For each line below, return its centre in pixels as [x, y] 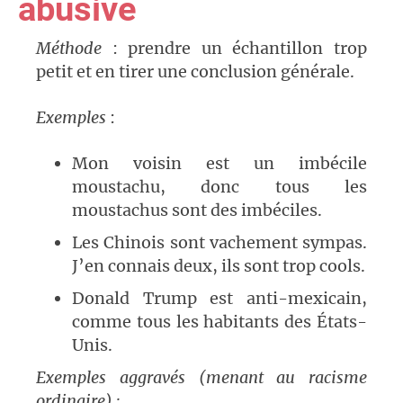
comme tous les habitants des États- [219, 322]
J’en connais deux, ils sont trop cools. [219, 266]
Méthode [74, 49]
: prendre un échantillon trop [240, 49]
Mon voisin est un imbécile [219, 164]
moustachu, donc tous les [219, 187]
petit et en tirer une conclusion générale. [195, 72]
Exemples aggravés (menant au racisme [201, 378]
